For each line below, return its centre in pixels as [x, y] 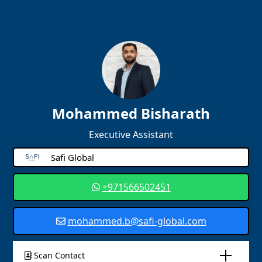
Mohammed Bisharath [131, 113]
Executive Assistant [131, 135]
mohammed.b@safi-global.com [137, 221]
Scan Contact [58, 255]
